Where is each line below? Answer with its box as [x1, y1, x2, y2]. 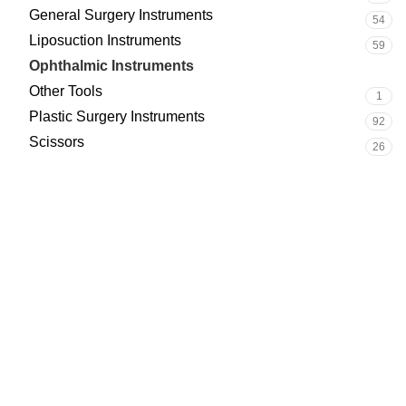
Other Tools [29, 83, 102, 99]
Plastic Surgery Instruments [29, 109, 205, 124]
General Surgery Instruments [29, 7, 213, 23]
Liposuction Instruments [29, 33, 181, 48]
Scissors [29, 134, 84, 150]
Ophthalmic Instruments [29, 58, 194, 73]
